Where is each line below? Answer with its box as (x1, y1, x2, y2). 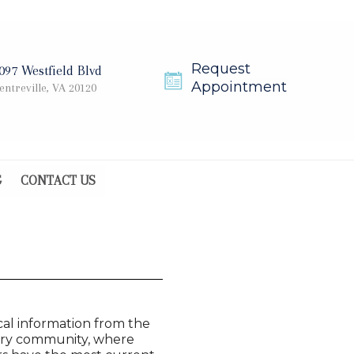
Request (191, 60, 250, 77)
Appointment (191, 78, 287, 96)
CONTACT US (21, 173, 96, 188)
